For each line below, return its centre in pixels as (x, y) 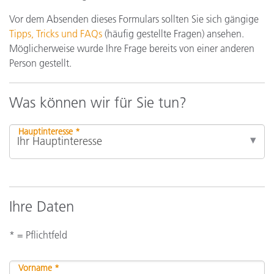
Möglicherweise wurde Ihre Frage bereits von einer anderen (132, 49)
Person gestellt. (40, 63)
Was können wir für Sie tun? (98, 103)
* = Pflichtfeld (38, 235)
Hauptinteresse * (49, 132)
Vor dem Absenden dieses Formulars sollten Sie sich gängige (134, 19)
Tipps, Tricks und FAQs (56, 34)
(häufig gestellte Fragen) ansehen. (173, 34)
